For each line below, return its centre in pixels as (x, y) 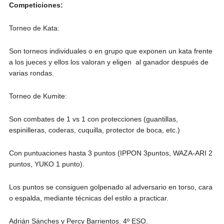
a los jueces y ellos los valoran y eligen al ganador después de (108, 62)
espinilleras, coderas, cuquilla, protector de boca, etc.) (94, 130)
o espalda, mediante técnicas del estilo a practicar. (88, 198)
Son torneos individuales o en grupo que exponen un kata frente (110, 51)
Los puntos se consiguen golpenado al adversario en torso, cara (110, 187)
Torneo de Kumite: (38, 96)
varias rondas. (31, 73)
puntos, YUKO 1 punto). (46, 164)
